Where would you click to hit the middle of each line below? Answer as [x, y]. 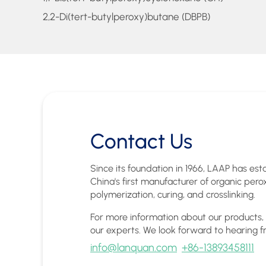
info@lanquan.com [134, 248]
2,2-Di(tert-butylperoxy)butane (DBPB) [126, 16]
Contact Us [141, 142]
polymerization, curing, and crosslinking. [173, 195]
